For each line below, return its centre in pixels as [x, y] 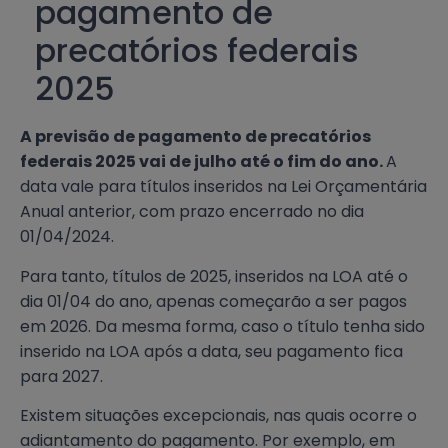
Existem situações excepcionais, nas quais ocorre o [218, 416]
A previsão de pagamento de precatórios [195, 137]
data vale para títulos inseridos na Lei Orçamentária [223, 187]
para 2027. [61, 376]
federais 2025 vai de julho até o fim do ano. [203, 162]
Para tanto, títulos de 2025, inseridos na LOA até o [214, 276]
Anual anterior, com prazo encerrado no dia [192, 212]
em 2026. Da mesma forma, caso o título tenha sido [222, 326]
